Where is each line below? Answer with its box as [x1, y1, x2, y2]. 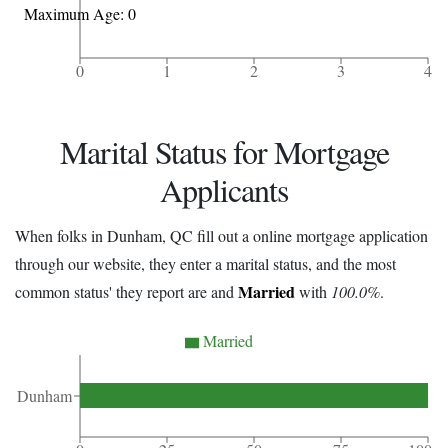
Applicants [160, 167, 288, 211]
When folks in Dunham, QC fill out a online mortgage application [15, 224, 428, 246]
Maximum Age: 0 [24, 3, 136, 25]
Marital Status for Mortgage [59, 129, 389, 173]
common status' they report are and [15, 280, 238, 302]
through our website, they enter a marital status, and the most [15, 252, 396, 274]
